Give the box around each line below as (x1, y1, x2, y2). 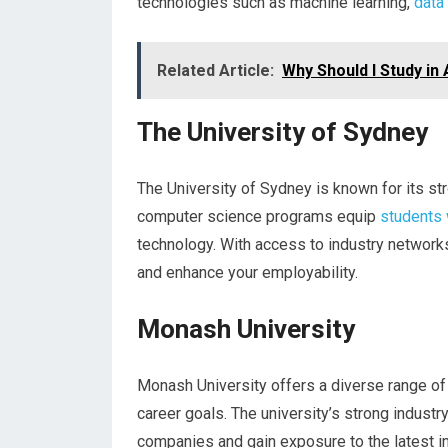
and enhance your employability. (137, 263, 358, 282)
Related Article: (157, 61, 274, 80)
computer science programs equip (137, 207, 380, 226)
